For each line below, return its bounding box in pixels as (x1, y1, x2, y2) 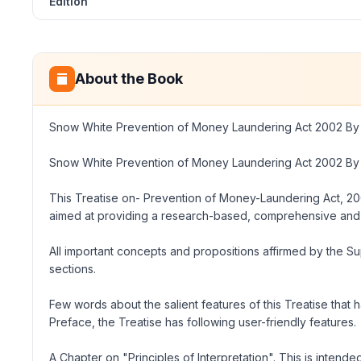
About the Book (75, 70, 183, 87)
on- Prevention (122, 191, 205, 205)
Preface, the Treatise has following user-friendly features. (49, 315, 356, 329)
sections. (49, 262, 96, 276)
